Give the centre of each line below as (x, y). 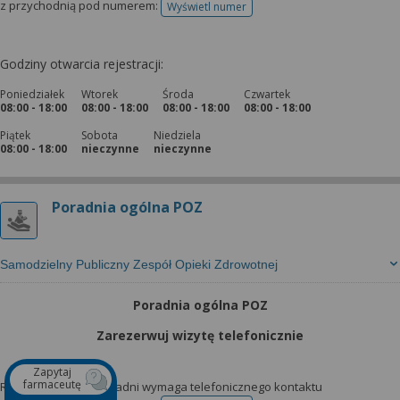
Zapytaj (52, 372)
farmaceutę (52, 384)
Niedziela (177, 135)
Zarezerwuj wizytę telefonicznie (200, 335)
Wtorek (100, 94)
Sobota (100, 135)
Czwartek (267, 94)
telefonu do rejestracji (261, 12)
